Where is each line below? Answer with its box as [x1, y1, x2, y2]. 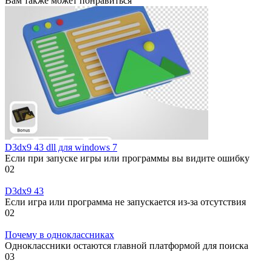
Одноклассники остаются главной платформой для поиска [5, 240, 248, 251]
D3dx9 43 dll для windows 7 [5, 141, 117, 152]
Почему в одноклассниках [5, 229, 114, 240]
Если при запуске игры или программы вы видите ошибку [5, 152, 250, 163]
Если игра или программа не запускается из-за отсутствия [5, 196, 246, 207]
